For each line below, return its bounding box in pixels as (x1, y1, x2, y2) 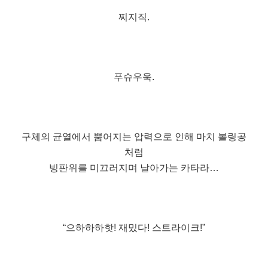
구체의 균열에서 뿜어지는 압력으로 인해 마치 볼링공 (22, 131, 246, 142)
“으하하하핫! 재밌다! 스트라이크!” (63, 222, 205, 233)
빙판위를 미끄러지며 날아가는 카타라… (49, 162, 219, 173)
